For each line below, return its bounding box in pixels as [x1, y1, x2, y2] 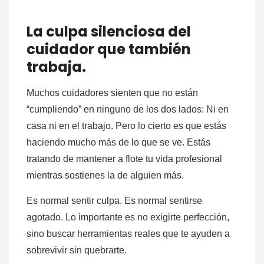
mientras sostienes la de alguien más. [27, 170, 184, 181]
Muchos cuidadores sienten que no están [27, 88, 198, 98]
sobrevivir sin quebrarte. [27, 245, 127, 256]
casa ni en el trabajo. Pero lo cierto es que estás [27, 121, 226, 131]
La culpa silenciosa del [27, 22, 191, 42]
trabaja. [27, 57, 86, 77]
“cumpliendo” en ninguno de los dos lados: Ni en [27, 104, 229, 115]
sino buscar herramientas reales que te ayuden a [27, 229, 230, 239]
